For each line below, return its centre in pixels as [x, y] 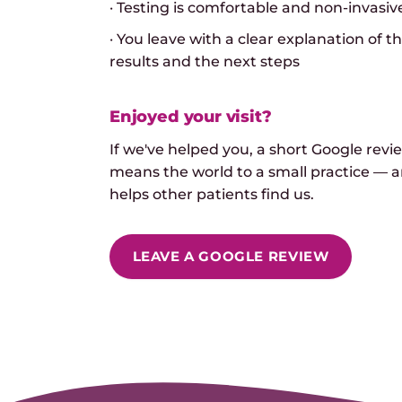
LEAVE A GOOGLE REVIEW [231, 256]
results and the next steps [205, 62]
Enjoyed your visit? [191, 117]
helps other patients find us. [212, 195]
